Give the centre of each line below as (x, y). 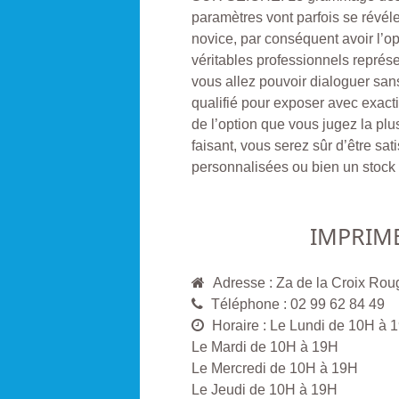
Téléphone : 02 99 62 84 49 (298, 304)
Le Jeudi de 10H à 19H (265, 389)
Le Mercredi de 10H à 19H (275, 368)
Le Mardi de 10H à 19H (265, 346)
